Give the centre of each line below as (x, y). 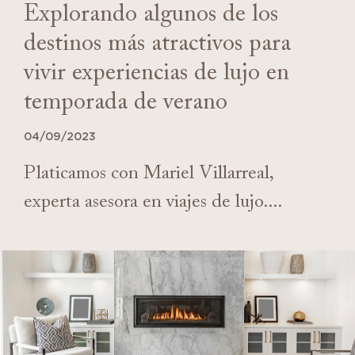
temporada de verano (126, 105)
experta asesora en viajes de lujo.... (153, 204)
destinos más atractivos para (157, 46)
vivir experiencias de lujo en (157, 75)
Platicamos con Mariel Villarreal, (148, 175)
